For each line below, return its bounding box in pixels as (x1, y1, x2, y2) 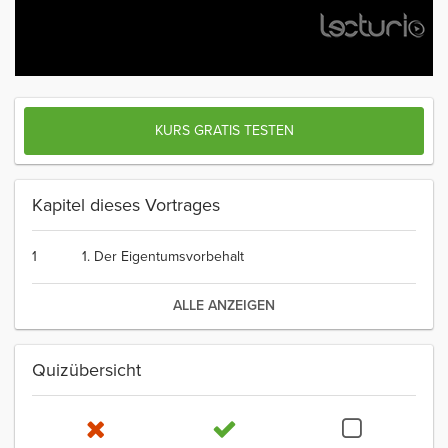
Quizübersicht (32, 359, 141, 382)
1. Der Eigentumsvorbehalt (82, 248, 244, 266)
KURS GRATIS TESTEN (154, 122, 294, 140)
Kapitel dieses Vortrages (32, 194, 220, 217)
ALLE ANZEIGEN (173, 297, 275, 315)
